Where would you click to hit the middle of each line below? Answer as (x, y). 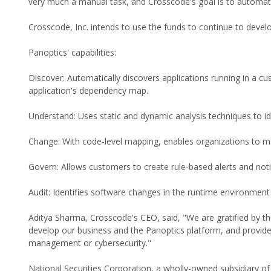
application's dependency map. (88, 91)
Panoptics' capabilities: (72, 53)
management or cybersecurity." (90, 243)
